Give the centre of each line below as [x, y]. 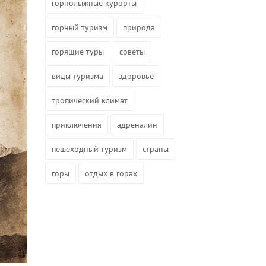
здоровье [136, 76]
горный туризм [80, 27]
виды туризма [77, 76]
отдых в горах [111, 173]
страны [156, 149]
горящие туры [78, 52]
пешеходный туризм [89, 149]
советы [132, 52]
